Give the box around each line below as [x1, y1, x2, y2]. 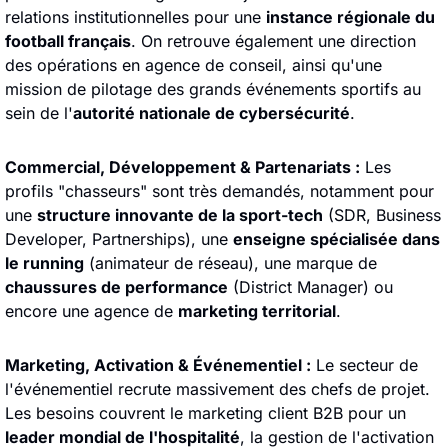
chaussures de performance [5, 277, 228, 297]
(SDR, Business [323, 205, 441, 225]
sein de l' [5, 103, 73, 123]
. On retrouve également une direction [131, 31, 416, 51]
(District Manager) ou [228, 277, 393, 297]
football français [5, 31, 131, 51]
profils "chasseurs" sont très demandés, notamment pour [5, 181, 434, 201]
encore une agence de [5, 301, 178, 321]
